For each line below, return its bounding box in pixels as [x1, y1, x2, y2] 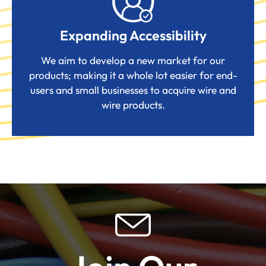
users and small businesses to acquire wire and [30, 84, 236, 97]
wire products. [101, 99, 165, 112]
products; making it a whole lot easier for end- [28, 69, 237, 82]
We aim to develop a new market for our [41, 54, 225, 67]
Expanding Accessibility [59, 27, 207, 45]
